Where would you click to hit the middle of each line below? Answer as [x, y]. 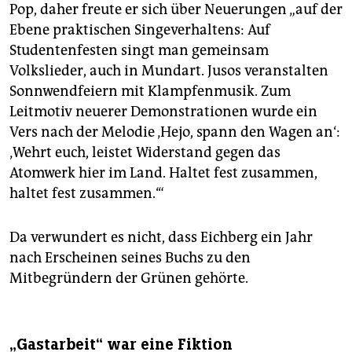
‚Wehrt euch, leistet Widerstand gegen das [145, 153]
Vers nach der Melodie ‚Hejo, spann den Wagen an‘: [175, 132]
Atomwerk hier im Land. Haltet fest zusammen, [163, 173]
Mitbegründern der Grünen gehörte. [129, 279]
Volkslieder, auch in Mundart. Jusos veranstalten [169, 71]
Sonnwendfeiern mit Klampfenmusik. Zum [150, 92]
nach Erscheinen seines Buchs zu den [130, 258]
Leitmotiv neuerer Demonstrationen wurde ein [163, 112]
